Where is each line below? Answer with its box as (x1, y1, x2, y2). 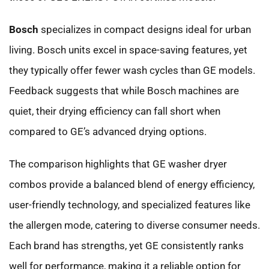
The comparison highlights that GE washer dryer (9, 157, 227, 170)
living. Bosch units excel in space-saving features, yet (9, 43, 247, 56)
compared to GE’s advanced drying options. (9, 125, 207, 138)
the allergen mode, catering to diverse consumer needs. (9, 219, 260, 231)
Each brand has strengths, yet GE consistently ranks (9, 239, 244, 252)
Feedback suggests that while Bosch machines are (9, 84, 239, 97)
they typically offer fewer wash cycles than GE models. (9, 64, 255, 76)
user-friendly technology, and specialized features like (9, 198, 250, 211)
